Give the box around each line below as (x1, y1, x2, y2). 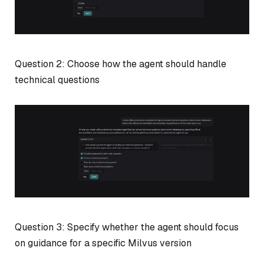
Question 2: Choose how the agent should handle (15, 57, 226, 70)
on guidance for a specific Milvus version (15, 236, 192, 249)
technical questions (15, 73, 100, 86)
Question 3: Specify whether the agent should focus (15, 220, 239, 233)
